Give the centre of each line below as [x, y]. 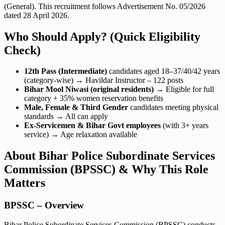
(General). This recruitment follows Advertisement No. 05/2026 [105, 6]
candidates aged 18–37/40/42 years [163, 71]
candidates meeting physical [173, 107]
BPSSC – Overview [44, 205]
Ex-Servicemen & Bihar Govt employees [92, 126]
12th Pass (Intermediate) [66, 71]
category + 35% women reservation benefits [94, 98]
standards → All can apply [66, 117]
